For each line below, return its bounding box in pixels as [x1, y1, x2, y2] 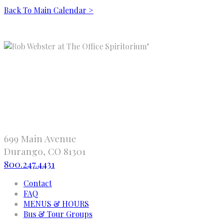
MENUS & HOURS [23, 198, 89, 209]
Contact [23, 178, 52, 189]
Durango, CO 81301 [4, 145, 86, 158]
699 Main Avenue [4, 132, 76, 145]
